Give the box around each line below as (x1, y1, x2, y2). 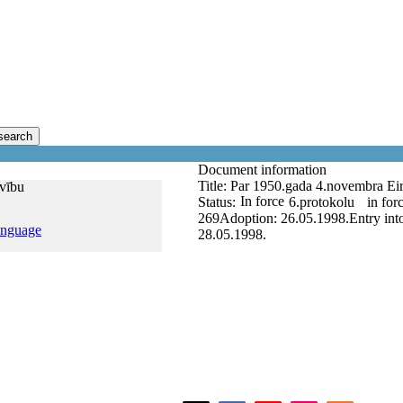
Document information (198, 162, 330, 177)
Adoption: (219, 210, 281, 226)
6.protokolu (289, 194, 354, 210)
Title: (198, 178, 230, 193)
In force (240, 193, 284, 209)
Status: (198, 194, 236, 210)
